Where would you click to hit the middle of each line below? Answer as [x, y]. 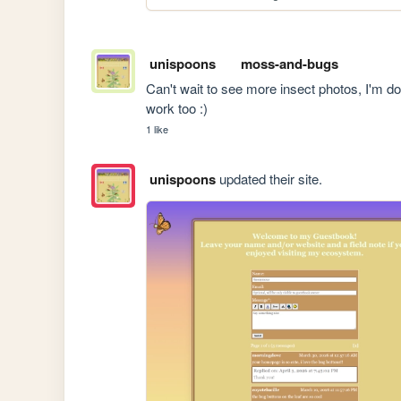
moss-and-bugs [289, 64]
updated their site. [269, 178]
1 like [158, 129]
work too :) [177, 108]
